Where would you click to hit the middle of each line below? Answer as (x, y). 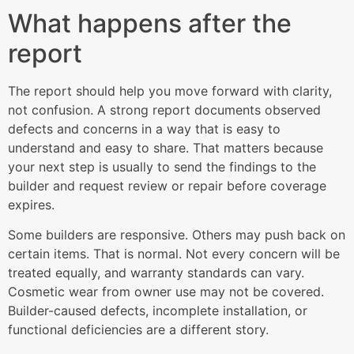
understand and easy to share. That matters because (166, 147)
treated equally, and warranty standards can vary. (156, 273)
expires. (31, 204)
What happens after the (150, 23)
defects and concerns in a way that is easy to (144, 128)
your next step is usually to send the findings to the (162, 166)
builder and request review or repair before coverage (167, 185)
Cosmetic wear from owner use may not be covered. (166, 292)
